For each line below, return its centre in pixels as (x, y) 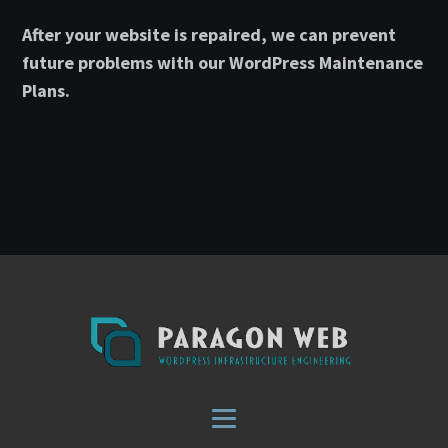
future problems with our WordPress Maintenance (223, 62)
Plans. (46, 90)
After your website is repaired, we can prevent (209, 34)
